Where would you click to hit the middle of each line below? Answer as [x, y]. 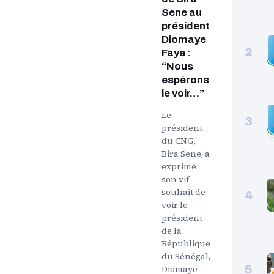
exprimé [179, 166]
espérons [185, 80]
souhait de [183, 192]
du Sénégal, [186, 256]
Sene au [182, 12]
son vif [175, 179]
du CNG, [179, 140]
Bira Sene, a [186, 153]
